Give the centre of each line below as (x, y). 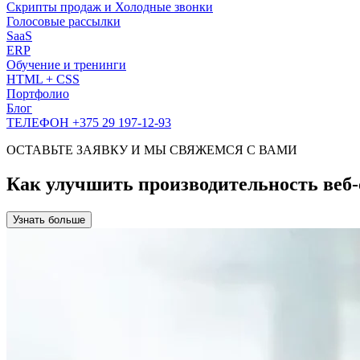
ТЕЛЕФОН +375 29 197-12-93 (89, 123)
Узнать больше (49, 219)
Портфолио (38, 94)
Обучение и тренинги (66, 65)
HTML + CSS (43, 79)
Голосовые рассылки (63, 21)
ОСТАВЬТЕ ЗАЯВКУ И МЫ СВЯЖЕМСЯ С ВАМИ (152, 150)
